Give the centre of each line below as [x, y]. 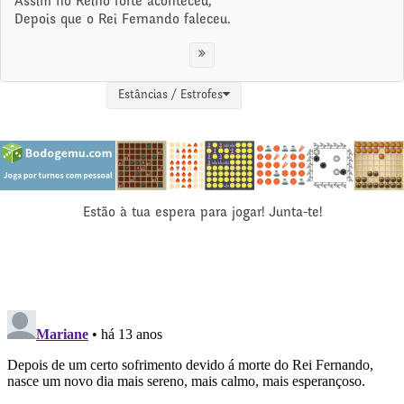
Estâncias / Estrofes [171, 96]
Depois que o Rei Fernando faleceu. [123, 20]
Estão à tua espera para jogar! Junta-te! [202, 213]
